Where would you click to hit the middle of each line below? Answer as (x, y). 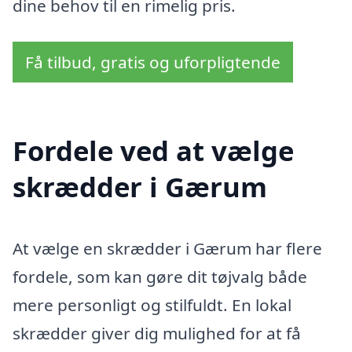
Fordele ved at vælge (153, 151)
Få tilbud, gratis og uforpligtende (153, 62)
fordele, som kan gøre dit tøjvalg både (160, 277)
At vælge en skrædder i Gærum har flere (167, 249)
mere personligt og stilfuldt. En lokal (152, 305)
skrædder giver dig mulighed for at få (157, 334)
